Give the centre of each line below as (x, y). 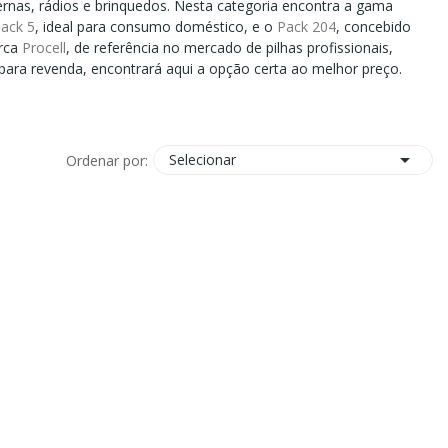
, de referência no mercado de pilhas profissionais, (230, 48)
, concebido (374, 27)
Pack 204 (307, 27)
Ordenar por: (106, 160)
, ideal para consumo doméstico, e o (156, 27)
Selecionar (202, 160)
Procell (44, 48)
